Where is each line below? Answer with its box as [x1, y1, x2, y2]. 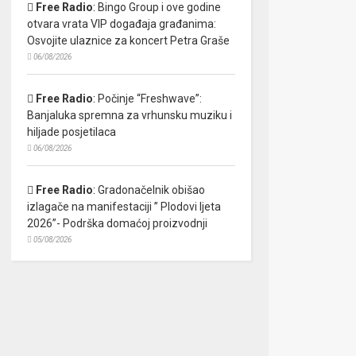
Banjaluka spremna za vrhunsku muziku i [26, 109, 232, 122]
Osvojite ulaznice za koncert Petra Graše [26, 34, 230, 48]
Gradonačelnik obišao [97, 184, 205, 197]
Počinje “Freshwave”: [97, 92, 202, 106]
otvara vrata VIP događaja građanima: [26, 17, 216, 31]
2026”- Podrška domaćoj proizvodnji [26, 217, 207, 230]
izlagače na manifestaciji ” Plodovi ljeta [26, 200, 221, 214]
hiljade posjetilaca [26, 126, 116, 139]
